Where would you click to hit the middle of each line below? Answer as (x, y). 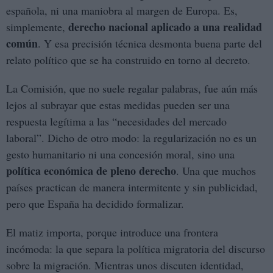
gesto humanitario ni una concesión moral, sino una (120, 154)
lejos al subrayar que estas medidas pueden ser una (118, 105)
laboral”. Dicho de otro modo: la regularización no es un (131, 138)
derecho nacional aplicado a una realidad (165, 27)
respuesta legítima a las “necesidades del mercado (116, 122)
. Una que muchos (216, 171)
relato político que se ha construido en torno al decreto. (128, 60)
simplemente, (37, 27)
